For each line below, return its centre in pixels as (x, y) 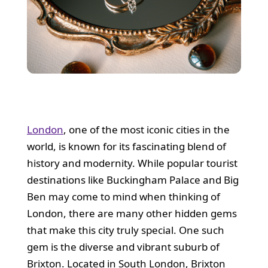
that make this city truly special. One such (125, 230)
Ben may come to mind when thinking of (123, 196)
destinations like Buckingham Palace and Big (133, 179)
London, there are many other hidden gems (132, 213)
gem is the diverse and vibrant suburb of (123, 246)
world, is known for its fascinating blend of (126, 146)
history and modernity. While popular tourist (132, 163)
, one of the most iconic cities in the (146, 129)
